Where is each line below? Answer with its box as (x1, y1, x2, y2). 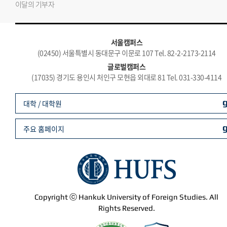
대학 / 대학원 (23, 98, 62, 108)
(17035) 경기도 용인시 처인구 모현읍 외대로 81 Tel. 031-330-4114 (31, 72, 222, 82)
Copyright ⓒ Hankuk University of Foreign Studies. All (34, 193, 219, 201)
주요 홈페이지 (23, 124, 64, 134)
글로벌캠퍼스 (107, 61, 146, 71)
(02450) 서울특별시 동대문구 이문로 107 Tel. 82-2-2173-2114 (37, 48, 216, 58)
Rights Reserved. (98, 204, 155, 212)
